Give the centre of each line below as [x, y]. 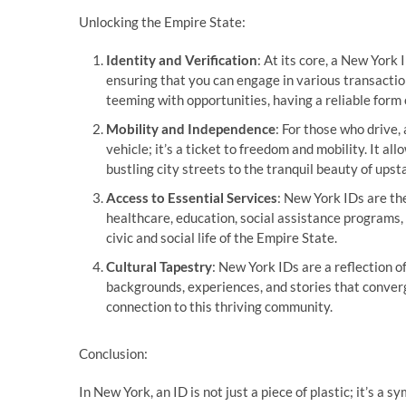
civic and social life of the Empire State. [222, 237]
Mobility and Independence [191, 129]
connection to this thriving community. [219, 306]
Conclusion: [113, 353]
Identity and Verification [182, 60]
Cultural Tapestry [159, 266]
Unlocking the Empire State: [162, 22]
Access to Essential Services [192, 198]
